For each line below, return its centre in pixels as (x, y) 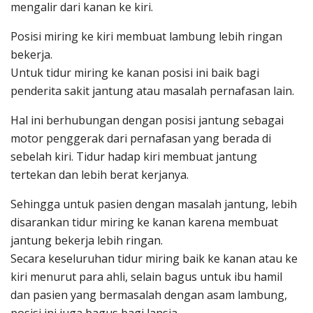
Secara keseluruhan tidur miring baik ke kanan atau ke (154, 259)
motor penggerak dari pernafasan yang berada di (141, 139)
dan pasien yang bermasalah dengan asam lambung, (149, 295)
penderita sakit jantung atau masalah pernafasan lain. (152, 91)
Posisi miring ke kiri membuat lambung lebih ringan (146, 37)
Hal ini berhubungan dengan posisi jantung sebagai (147, 121)
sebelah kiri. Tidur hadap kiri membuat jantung (134, 157)
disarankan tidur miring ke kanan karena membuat (144, 223)
